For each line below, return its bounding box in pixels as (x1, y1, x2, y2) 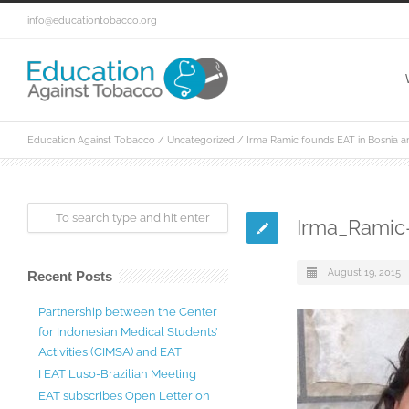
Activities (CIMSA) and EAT (38, 345, 182, 359)
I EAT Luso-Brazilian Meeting (38, 367, 196, 381)
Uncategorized (167, 134, 235, 146)
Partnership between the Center (38, 305, 217, 319)
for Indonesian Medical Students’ (38, 325, 217, 339)
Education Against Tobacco (27, 134, 155, 146)
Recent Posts (27, 268, 112, 284)
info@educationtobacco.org (27, 15, 157, 26)
